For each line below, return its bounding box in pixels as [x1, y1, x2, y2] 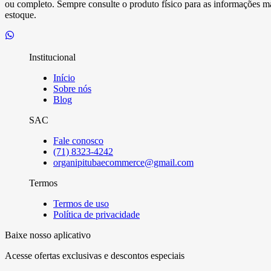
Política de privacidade [53, 209, 140, 220]
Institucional [29, 51, 76, 62]
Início [53, 72, 75, 83]
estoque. [5, 9, 36, 20]
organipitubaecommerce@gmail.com [53, 157, 194, 168]
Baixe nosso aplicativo [5, 229, 91, 240]
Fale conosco [53, 135, 103, 146]
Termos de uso [53, 198, 109, 209]
